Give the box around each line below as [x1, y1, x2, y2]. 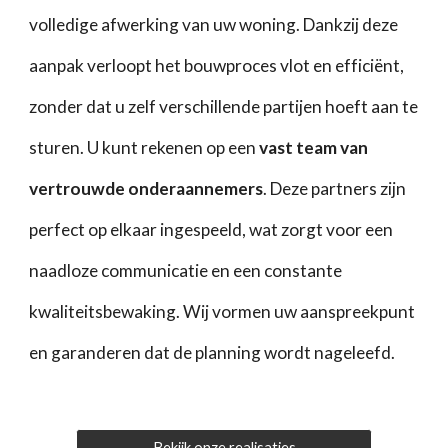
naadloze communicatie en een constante [29, 260, 343, 281]
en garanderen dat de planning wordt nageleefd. [29, 342, 396, 363]
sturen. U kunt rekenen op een [29, 137, 260, 158]
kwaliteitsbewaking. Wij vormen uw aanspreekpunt [29, 301, 416, 322]
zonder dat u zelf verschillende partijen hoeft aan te [29, 96, 419, 117]
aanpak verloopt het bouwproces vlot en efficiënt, [29, 55, 405, 76]
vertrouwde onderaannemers [29, 178, 264, 199]
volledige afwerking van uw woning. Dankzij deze [29, 14, 399, 35]
